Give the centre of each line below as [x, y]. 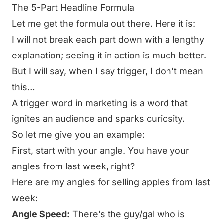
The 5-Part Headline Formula [73, 8]
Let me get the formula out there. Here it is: [104, 24]
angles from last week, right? [73, 166]
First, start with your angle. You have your [101, 150]
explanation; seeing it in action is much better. [109, 55]
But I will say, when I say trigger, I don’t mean [108, 71]
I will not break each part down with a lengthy [108, 39]
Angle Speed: [41, 214]
